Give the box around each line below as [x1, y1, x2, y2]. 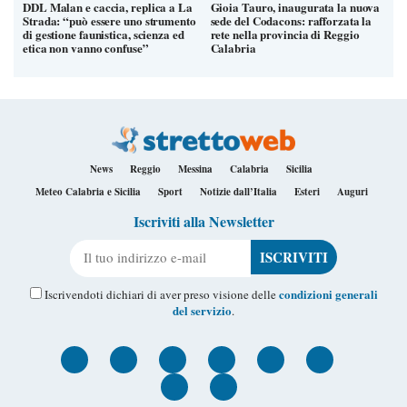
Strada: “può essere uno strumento [23, 11, 196, 29]
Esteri [293, 184, 320, 199]
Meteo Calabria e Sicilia [35, 184, 141, 199]
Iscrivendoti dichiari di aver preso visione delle [41, 285, 279, 303]
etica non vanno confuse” [23, 38, 149, 56]
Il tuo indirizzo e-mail [69, 237, 192, 257]
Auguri [336, 184, 368, 199]
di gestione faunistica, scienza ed [23, 25, 184, 43]
